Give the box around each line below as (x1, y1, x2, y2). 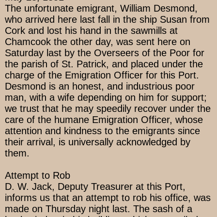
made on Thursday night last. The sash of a (5, 203, 192, 215)
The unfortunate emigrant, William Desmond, (5, 3, 198, 14)
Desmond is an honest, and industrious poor (5, 81, 195, 92)
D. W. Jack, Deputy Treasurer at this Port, (5, 181, 186, 192)
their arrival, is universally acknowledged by (5, 137, 190, 148)
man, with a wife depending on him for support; (5, 92, 207, 103)
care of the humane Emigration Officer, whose (5, 114, 203, 125)
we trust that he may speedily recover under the (5, 103, 211, 114)
